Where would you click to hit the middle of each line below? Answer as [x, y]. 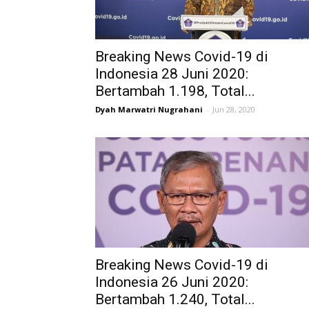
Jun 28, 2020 [234, 109]
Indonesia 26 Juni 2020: [172, 282]
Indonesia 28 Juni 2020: [172, 74]
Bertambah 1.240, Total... [175, 299]
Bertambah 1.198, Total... [175, 91]
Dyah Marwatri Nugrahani [149, 109]
